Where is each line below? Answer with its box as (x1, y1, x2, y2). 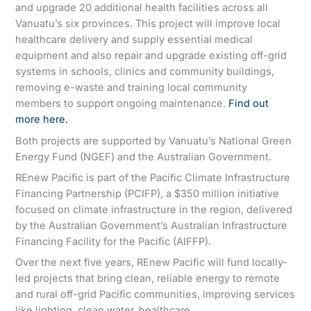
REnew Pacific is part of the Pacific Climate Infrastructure (15, 171, 291, 185)
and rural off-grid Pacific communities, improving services (15, 288, 296, 301)
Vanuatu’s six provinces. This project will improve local (15, 17, 281, 31)
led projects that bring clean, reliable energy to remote (15, 272, 280, 285)
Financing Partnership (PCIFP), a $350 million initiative (15, 187, 280, 201)
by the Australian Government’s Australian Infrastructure (15, 219, 288, 233)
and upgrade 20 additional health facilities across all (15, 1, 269, 15)
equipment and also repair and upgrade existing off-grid (15, 49, 287, 62)
